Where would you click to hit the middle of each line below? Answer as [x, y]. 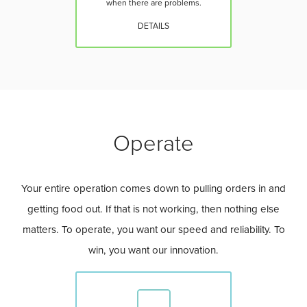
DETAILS [153, 26]
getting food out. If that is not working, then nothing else [153, 209]
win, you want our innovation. [153, 250]
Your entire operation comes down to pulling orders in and [153, 188]
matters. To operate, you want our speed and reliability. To [153, 229]
